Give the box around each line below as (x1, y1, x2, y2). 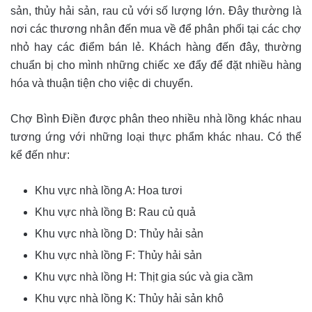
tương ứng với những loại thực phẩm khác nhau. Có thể (10, 130, 302, 143)
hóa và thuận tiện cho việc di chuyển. (10, 77, 196, 89)
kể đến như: (10, 148, 70, 161)
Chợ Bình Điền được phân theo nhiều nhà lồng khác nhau (10, 112, 302, 125)
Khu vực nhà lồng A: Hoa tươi (35, 184, 182, 196)
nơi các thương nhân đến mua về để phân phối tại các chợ (10, 22, 302, 35)
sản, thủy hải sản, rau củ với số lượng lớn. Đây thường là (10, 4, 302, 17)
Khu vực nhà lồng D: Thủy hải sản (35, 227, 203, 240)
